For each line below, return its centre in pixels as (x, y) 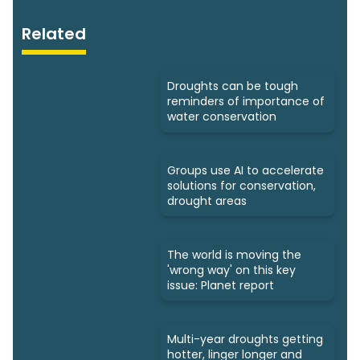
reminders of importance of (246, 102)
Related (54, 34)
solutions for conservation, (241, 185)
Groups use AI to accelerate (245, 170)
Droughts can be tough (233, 86)
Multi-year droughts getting (245, 339)
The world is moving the (234, 254)
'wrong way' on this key (231, 270)
